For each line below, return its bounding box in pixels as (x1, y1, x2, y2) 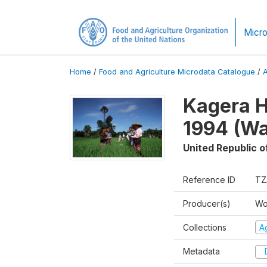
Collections (183, 222, 226, 232)
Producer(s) (183, 198, 231, 209)
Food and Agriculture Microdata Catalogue (99, 67, 255, 76)
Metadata (183, 246, 220, 257)
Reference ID (183, 174, 235, 185)
